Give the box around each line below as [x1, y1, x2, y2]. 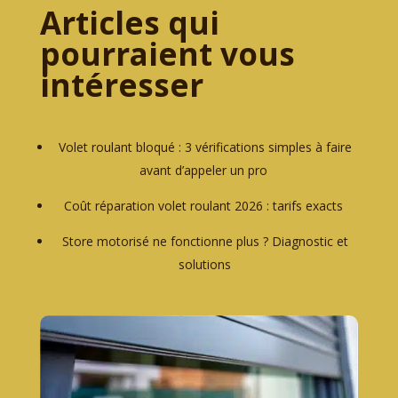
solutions [179, 255, 232, 273]
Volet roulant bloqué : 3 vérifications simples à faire [58, 138, 352, 155]
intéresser [39, 63, 203, 106]
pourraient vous [39, 32, 295, 75]
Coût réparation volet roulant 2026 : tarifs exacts [63, 196, 343, 214]
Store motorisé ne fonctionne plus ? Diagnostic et [61, 232, 348, 250]
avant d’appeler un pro [139, 161, 267, 179]
